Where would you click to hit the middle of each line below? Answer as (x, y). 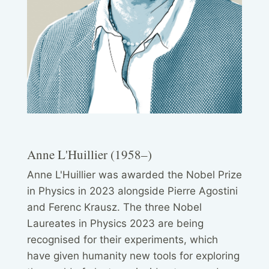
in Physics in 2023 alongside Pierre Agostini (132, 191)
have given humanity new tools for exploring (133, 256)
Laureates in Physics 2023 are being (115, 224)
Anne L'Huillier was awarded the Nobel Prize (134, 175)
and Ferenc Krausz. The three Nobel (114, 207)
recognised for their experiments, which (122, 240)
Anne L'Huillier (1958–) (89, 155)
